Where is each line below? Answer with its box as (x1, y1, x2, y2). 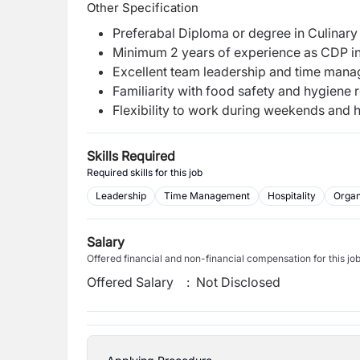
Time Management (164, 190, 250, 202)
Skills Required (87, 148, 175, 164)
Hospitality (268, 190, 316, 202)
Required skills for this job (87, 166, 202, 178)
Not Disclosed (196, 274, 281, 290)
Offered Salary (87, 274, 174, 290)
